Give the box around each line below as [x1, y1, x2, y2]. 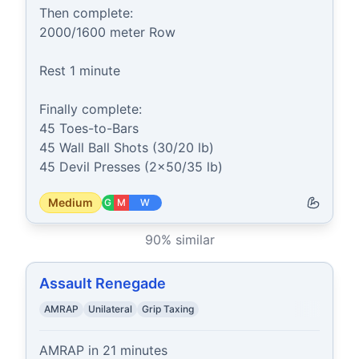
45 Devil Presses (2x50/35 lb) [39, 159, 223, 175]
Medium [48, 196, 93, 209]
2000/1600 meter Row [39, 24, 175, 40]
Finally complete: [39, 101, 142, 117]
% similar [160, 232, 215, 248]
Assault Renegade [39, 275, 166, 292]
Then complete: [39, 5, 133, 21]
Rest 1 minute [39, 63, 120, 79]
